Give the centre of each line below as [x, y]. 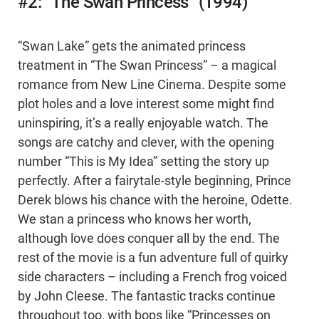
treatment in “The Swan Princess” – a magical [147, 65]
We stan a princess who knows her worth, [135, 219]
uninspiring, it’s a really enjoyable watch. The [143, 123]
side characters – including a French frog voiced [152, 277]
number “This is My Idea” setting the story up [143, 161]
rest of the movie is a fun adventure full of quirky [153, 257]
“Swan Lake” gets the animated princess [132, 46]
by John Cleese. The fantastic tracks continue [147, 296]
